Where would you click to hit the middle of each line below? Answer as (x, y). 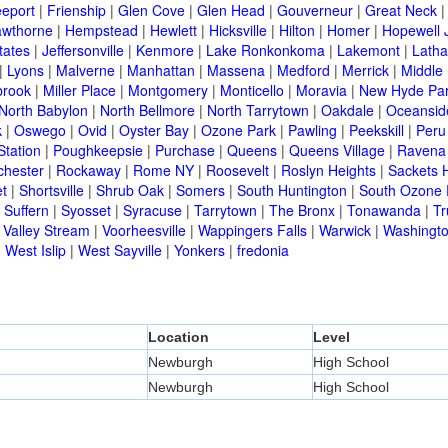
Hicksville (238, 30)
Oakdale (347, 110)
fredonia (263, 250)
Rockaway (88, 170)
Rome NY (163, 170)
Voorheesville (144, 230)
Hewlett (173, 30)
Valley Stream (46, 230)
